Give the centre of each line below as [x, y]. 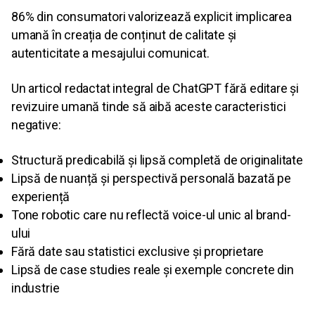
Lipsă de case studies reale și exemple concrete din [153, 270]
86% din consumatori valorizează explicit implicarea [152, 17]
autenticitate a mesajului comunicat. [110, 53]
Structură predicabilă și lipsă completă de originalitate [157, 160]
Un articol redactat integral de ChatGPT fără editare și [155, 89]
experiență [41, 197]
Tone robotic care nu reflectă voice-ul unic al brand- [151, 215]
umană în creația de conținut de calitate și [124, 35]
